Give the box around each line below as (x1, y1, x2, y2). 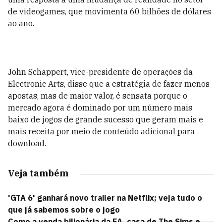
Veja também (8, 167, 68, 179)
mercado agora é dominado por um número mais (8, 103, 192, 112)
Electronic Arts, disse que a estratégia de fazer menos (8, 79, 210, 89)
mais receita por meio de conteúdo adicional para (8, 126, 195, 136)
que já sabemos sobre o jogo (8, 205, 120, 215)
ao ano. (8, 18, 34, 28)
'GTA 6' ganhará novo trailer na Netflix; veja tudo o (8, 193, 202, 203)
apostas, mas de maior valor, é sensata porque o (8, 91, 187, 101)
